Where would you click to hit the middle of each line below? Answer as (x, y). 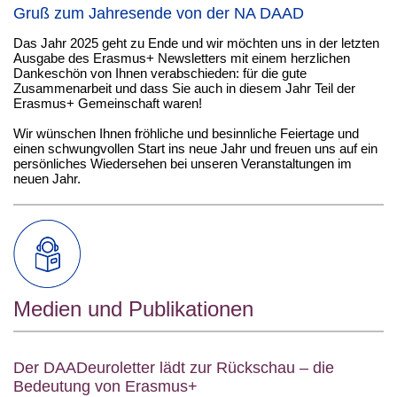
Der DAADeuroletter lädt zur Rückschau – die (174, 368)
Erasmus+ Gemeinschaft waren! (108, 103)
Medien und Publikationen (133, 309)
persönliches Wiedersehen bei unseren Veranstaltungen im (183, 163)
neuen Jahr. (47, 179)
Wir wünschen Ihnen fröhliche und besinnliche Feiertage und (186, 133)
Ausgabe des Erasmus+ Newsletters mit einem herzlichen (182, 58)
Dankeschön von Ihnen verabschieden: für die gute (160, 73)
